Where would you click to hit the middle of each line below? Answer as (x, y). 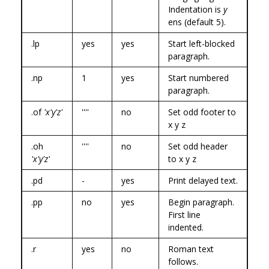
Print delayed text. (203, 180)
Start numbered (198, 77)
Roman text (191, 249)
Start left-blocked (201, 43)
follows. (183, 261)
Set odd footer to (202, 112)
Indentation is (196, 9)
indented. (186, 227)
